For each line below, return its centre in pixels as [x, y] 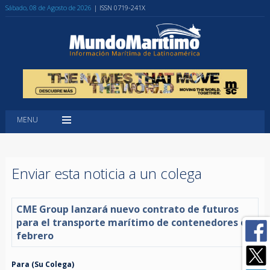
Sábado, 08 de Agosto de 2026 [48, 8]
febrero [35, 235]
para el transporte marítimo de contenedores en [134, 222]
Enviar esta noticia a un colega [106, 173]
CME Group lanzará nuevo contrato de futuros [127, 209]
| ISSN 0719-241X [119, 8]
